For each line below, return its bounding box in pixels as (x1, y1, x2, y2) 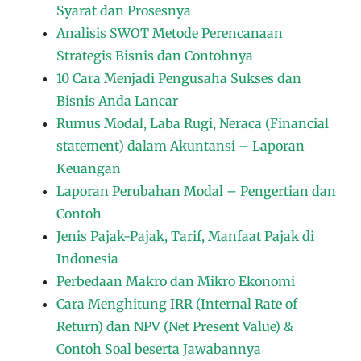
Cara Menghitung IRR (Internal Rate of (56, 295, 297, 312)
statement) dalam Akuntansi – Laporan (56, 137, 305, 154)
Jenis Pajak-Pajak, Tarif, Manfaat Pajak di (56, 227, 314, 244)
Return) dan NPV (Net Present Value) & (56, 317, 293, 334)
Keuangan (56, 160, 121, 176)
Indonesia (56, 250, 118, 267)
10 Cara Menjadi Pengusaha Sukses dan (56, 69, 301, 86)
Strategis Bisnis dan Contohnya (56, 47, 253, 64)
